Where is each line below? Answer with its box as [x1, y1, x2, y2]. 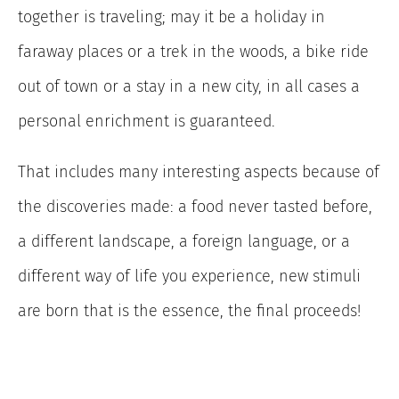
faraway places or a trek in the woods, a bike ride [18, 41, 369, 61]
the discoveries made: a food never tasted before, [18, 196, 372, 216]
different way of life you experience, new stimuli [18, 265, 361, 286]
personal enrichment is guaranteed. [18, 110, 275, 131]
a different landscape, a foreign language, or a [18, 231, 350, 251]
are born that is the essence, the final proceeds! [18, 300, 361, 321]
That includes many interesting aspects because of [18, 161, 379, 182]
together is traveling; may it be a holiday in [18, 6, 325, 27]
